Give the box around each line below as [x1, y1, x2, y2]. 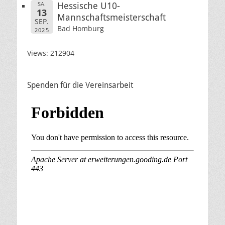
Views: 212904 [27, 48, 74, 58]
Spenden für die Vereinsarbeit [27, 80, 133, 90]
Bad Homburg [57, 24, 104, 33]
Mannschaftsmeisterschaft [57, 12, 166, 23]
